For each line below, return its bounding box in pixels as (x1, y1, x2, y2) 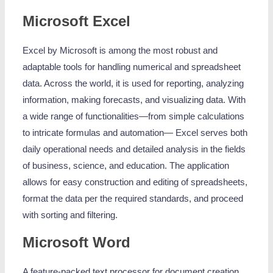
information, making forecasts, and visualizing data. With (23, 94, 246, 105)
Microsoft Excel (23, 12, 131, 29)
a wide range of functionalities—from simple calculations (23, 111, 245, 121)
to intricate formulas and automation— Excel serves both (23, 127, 248, 138)
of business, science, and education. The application (23, 160, 230, 171)
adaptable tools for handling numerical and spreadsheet (23, 62, 241, 72)
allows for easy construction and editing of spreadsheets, (23, 177, 248, 187)
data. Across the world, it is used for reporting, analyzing (23, 78, 244, 88)
